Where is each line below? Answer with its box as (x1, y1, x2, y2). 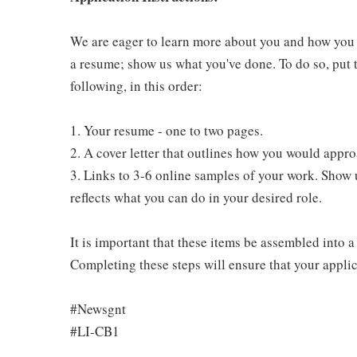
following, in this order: (70, 76, 202, 95)
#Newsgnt (70, 300, 126, 318)
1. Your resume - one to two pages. (70, 121, 263, 139)
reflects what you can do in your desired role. (70, 188, 322, 206)
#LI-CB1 (70, 322, 120, 340)
